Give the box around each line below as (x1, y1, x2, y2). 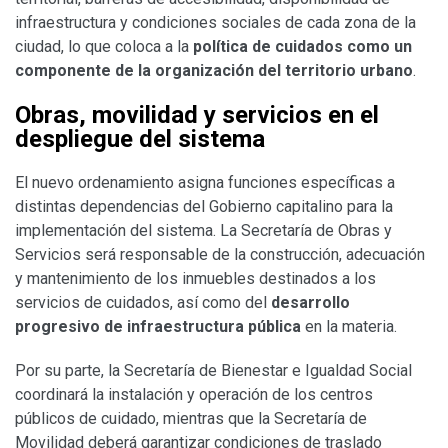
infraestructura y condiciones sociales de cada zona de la (15, 12, 416, 32)
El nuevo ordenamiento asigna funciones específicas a (15, 172, 395, 192)
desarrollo (271, 292, 350, 312)
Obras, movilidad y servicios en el (15, 100, 379, 129)
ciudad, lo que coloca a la (15, 36, 193, 56)
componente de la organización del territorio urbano (15, 60, 413, 80)
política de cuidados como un (193, 36, 412, 56)
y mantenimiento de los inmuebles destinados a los (15, 268, 376, 288)
